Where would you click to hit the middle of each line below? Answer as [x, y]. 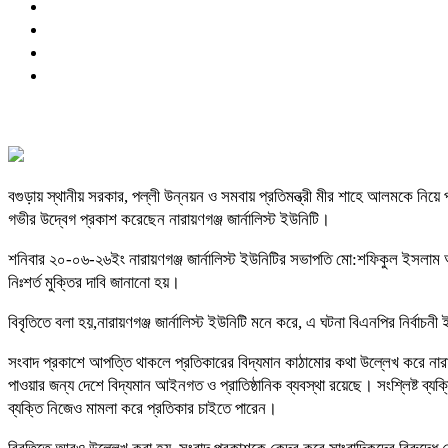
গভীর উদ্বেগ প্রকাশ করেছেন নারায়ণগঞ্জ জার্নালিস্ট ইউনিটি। [169, 219]
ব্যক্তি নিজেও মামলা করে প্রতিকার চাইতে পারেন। [142, 408]
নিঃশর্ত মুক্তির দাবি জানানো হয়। [94, 282]
